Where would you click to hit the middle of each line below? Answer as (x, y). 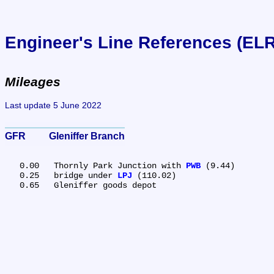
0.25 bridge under (86, 175)
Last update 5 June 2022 (53, 105)
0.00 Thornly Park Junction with (120, 165)
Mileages (33, 82)
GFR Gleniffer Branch (87, 136)
